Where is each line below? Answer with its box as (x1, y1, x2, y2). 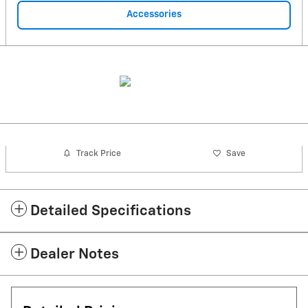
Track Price (76, 148, 122, 158)
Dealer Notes (30, 247, 119, 263)
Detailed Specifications (30, 204, 191, 219)
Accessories (126, 9, 181, 19)
